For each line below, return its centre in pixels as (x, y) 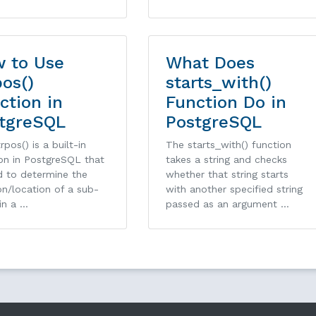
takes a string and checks (226, 160)
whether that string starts (227, 175)
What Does (210, 63)
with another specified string (234, 189)
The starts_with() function (228, 145)
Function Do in (226, 103)
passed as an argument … (227, 204)
